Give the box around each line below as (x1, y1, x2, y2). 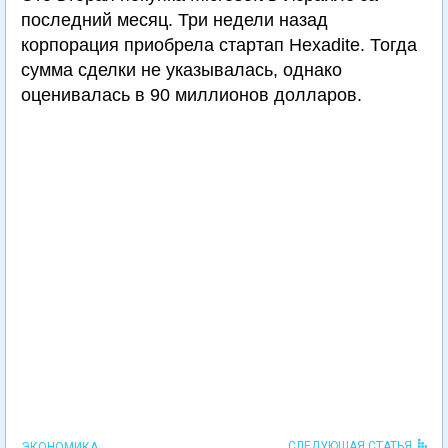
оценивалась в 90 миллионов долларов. (21, 85, 362, 105)
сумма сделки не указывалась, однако (21, 60, 342, 80)
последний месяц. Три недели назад (21, 10, 328, 30)
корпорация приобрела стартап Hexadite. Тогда (21, 35, 417, 55)
